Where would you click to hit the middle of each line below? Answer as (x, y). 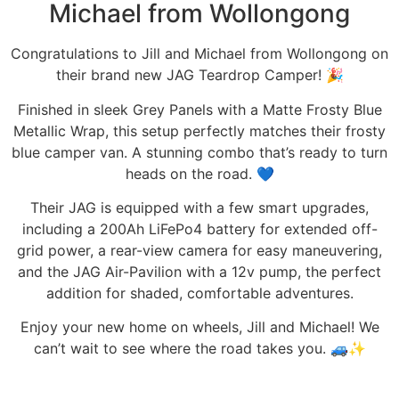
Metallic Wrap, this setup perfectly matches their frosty (199, 130)
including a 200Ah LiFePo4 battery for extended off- (199, 228)
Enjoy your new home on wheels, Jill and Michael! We (199, 327)
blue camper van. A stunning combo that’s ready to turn (199, 152)
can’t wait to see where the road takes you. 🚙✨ (199, 349)
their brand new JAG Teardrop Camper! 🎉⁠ (199, 75)
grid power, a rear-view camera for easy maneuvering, (199, 250)
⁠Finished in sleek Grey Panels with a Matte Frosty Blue (199, 109)
